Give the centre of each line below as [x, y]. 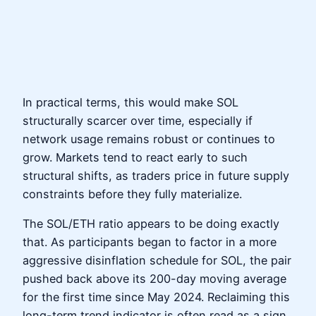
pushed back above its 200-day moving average [154, 278]
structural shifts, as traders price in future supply [156, 175]
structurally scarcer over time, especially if [138, 120]
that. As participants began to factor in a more [150, 242]
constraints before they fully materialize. [132, 194]
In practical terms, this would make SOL [130, 102]
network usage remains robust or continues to [149, 139]
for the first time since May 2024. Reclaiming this [156, 297]
